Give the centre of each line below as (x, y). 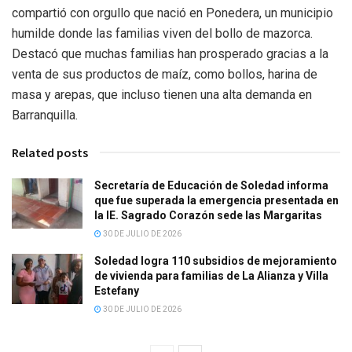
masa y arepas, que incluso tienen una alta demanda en (162, 94)
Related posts (50, 152)
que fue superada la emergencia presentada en (216, 200)
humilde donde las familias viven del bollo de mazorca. (162, 33)
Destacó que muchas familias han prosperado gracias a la (170, 53)
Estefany (117, 290)
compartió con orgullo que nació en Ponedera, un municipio (172, 13)
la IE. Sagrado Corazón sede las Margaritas (208, 215)
